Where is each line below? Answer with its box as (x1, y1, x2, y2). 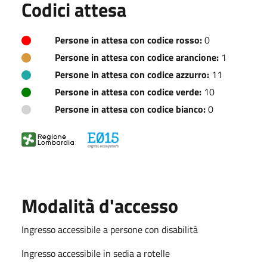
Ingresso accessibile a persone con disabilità (21, 222, 198, 237)
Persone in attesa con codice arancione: (55, 49, 219, 64)
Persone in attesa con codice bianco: (55, 101, 206, 116)
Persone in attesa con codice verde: (55, 84, 201, 99)
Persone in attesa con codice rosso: (55, 32, 202, 47)
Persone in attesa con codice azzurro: (55, 67, 209, 82)
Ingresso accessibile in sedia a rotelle (21, 246, 170, 260)
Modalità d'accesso (21, 191, 178, 220)
